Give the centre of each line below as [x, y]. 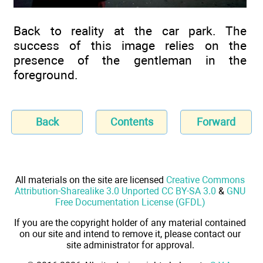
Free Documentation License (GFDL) [130, 202]
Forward [216, 122]
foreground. [46, 75]
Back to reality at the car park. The [130, 31]
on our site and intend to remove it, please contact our [130, 234]
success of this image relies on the [130, 45]
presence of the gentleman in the [130, 60]
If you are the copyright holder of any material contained [130, 222]
